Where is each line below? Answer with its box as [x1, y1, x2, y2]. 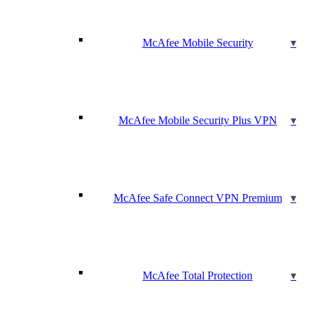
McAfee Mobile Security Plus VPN [118, 114, 277, 126]
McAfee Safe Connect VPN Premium [113, 192, 282, 204]
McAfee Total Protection [142, 269, 253, 281]
